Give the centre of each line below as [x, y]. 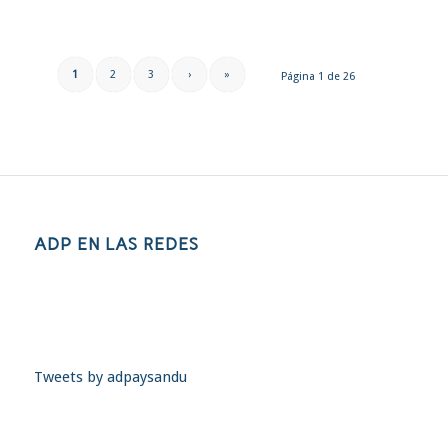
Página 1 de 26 [318, 76]
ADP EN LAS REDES [116, 243]
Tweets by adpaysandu [110, 376]
